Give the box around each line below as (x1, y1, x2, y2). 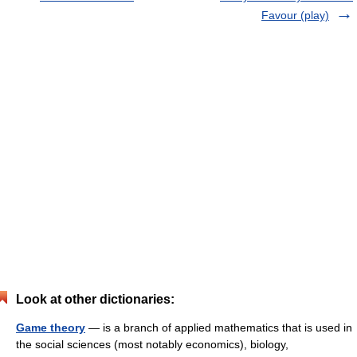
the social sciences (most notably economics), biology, (16, 338, 288, 351)
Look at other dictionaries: (16, 292, 175, 307)
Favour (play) (261, 9, 329, 22)
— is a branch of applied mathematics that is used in (85, 321, 352, 335)
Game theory (16, 321, 85, 335)
